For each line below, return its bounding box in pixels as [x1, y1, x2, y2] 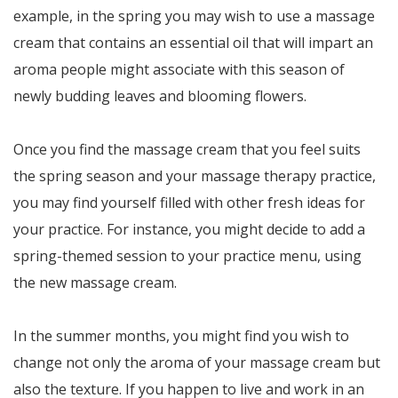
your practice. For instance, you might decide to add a [13, 219, 365, 239]
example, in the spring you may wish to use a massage [13, 6, 375, 26]
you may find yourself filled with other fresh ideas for [13, 193, 365, 212]
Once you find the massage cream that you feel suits [13, 139, 361, 159]
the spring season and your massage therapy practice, [13, 166, 376, 186]
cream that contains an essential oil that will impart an [13, 33, 373, 52]
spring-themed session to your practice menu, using [13, 246, 362, 266]
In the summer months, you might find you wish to [13, 326, 349, 346]
